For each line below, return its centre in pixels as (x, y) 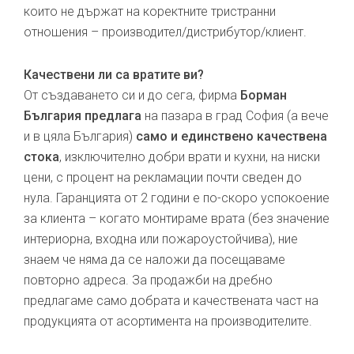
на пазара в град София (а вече (235, 116)
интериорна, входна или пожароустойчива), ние (161, 239)
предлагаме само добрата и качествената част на (171, 301)
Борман (264, 96)
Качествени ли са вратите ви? (114, 75)
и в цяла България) (80, 137)
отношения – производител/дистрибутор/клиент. (165, 32)
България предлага (83, 116)
